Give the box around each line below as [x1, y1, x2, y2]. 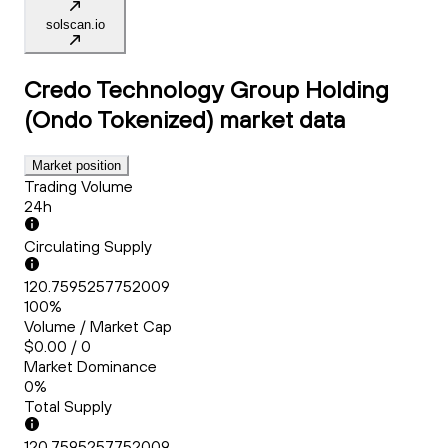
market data [219, 104, 345, 135]
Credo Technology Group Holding [24, 74, 389, 105]
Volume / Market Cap [24, 316, 172, 337]
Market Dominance [24, 356, 157, 377]
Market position [32, 158, 121, 174]
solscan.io [45, 17, 105, 33]
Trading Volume [24, 176, 133, 197]
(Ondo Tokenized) [24, 104, 213, 135]
